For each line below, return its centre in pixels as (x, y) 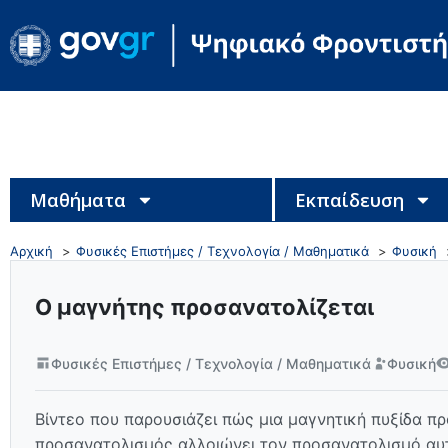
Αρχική (31, 250)
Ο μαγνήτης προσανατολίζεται (204, 306)
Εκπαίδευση (349, 199)
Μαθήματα (78, 199)
